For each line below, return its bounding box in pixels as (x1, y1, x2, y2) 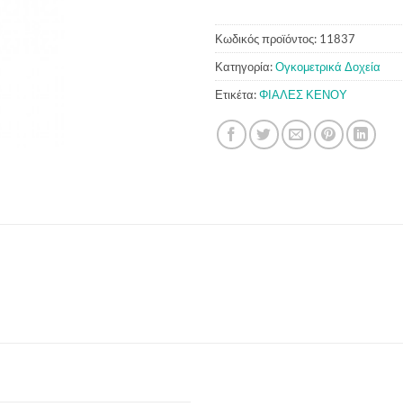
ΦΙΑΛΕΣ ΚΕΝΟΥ (259, 87, 347, 103)
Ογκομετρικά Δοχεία (275, 59, 381, 75)
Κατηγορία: (215, 59, 275, 75)
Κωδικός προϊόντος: (215, 31, 319, 47)
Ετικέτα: (215, 87, 259, 103)
